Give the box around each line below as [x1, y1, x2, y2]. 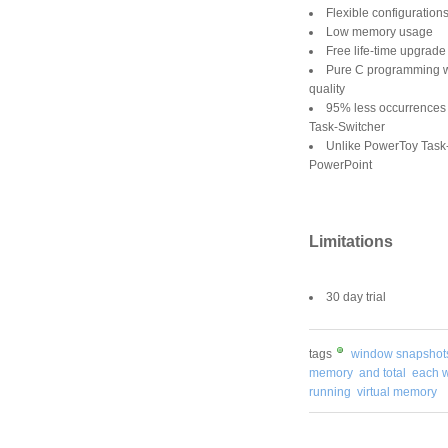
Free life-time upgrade [326, 44, 446, 59]
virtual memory [357, 384, 437, 399]
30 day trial [326, 289, 386, 304]
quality [309, 82, 345, 97]
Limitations [309, 232, 393, 250]
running [309, 384, 351, 399]
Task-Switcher [309, 120, 385, 135]
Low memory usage [326, 25, 433, 40]
